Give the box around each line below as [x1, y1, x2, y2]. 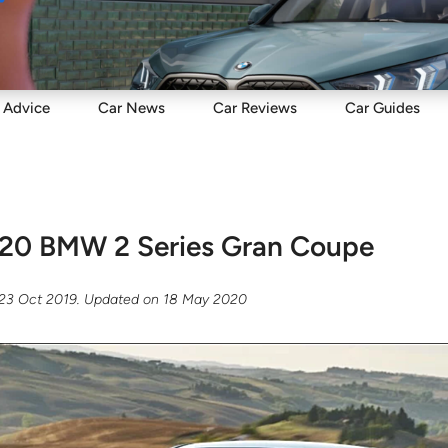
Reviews [237, 99, 297, 117]
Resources [317, 26, 393, 45]
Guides [369, 99, 420, 117]
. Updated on [77, 290, 164, 308]
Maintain [120, 26, 183, 45]
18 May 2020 [163, 290, 248, 308]
